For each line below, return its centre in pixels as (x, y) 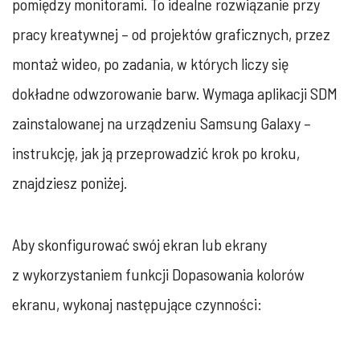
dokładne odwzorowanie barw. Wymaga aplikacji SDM (175, 93)
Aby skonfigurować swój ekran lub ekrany (139, 244)
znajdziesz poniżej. (70, 182)
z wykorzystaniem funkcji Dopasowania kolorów (158, 274)
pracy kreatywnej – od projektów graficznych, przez (171, 33)
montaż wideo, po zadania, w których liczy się (150, 63)
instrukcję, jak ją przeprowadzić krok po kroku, (156, 152)
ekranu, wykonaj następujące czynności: (137, 303)
